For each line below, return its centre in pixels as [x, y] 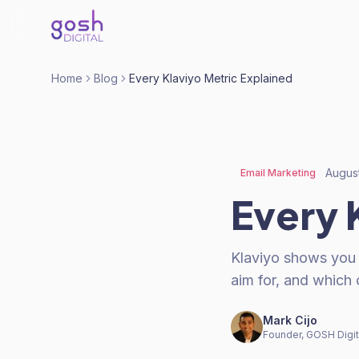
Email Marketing [278, 173]
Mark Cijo [290, 320]
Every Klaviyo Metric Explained [211, 78]
